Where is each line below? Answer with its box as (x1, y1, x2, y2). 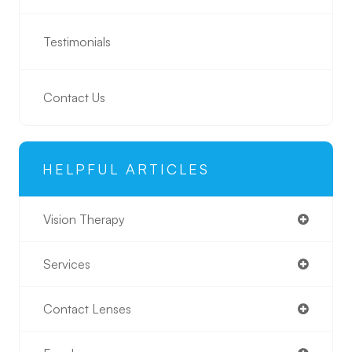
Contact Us (43, 89, 105, 105)
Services (43, 255, 90, 272)
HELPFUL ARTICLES (42, 159, 210, 178)
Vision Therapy (43, 211, 125, 227)
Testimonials (43, 33, 111, 49)
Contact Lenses (43, 300, 131, 317)
